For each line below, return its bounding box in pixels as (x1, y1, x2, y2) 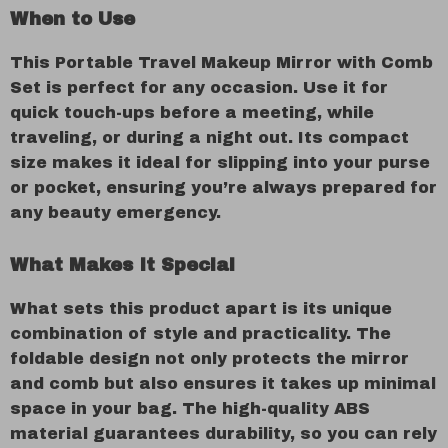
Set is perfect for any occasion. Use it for (10, 79, 388, 96)
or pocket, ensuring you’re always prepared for (10, 179, 437, 196)
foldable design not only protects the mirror (10, 350, 409, 367)
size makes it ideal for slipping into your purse (10, 154, 430, 171)
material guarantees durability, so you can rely (10, 425, 437, 442)
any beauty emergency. (10, 204, 221, 221)
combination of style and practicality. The (10, 325, 391, 342)
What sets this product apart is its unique (10, 300, 392, 317)
